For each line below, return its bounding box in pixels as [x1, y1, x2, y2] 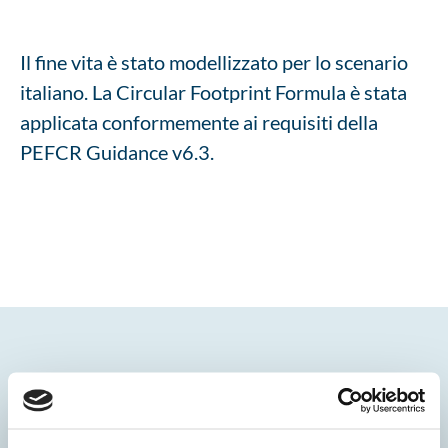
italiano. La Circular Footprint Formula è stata [20, 79, 407, 104]
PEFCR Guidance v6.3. [20, 139, 214, 164]
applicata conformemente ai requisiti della [20, 109, 378, 134]
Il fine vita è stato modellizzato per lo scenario [20, 49, 408, 74]
